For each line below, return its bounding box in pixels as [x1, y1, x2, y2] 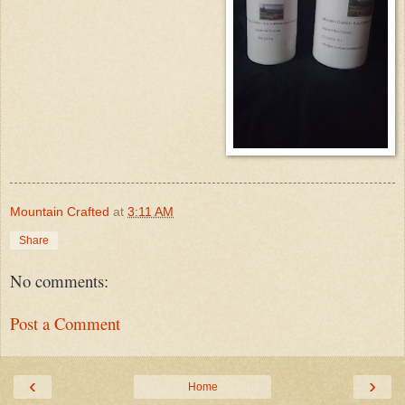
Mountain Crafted [10, 204, 109, 220]
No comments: [10, 269, 108, 293]
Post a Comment [10, 311, 120, 334]
